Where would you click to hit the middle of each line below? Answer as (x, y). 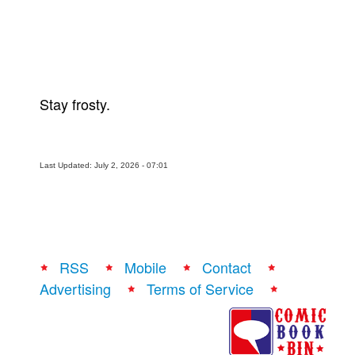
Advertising (75, 288)
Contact (227, 267)
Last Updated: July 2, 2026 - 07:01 (104, 165)
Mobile (145, 267)
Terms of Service (200, 288)
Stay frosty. (77, 103)
